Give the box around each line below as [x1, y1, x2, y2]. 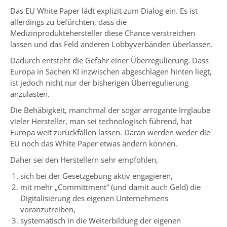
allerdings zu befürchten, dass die [10, 16, 127, 27]
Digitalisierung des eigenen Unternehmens [20, 193, 168, 203]
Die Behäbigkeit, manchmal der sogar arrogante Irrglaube [10, 104, 210, 115]
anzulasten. [10, 88, 50, 99]
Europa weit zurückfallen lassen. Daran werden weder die [10, 127, 210, 137]
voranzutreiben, [20, 204, 75, 214]
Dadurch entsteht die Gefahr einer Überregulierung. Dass [10, 55, 209, 65]
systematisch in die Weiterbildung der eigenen [20, 215, 181, 225]
